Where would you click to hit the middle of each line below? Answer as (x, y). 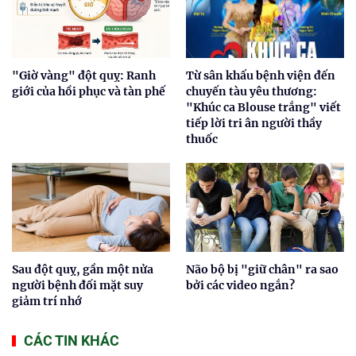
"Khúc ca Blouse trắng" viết (263, 107)
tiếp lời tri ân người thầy (254, 123)
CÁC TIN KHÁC (72, 340)
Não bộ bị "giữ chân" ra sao (262, 269)
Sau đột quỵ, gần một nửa (83, 269)
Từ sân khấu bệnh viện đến (261, 75)
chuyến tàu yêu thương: (252, 91)
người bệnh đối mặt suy (77, 285)
